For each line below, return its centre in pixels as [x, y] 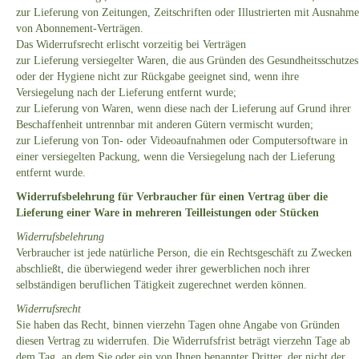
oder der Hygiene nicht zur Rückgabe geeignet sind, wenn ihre [157, 77]
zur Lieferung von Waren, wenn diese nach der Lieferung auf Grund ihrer [184, 109]
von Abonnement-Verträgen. [80, 29]
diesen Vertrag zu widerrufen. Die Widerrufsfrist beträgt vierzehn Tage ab [183, 341]
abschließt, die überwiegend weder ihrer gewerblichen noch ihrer [163, 269]
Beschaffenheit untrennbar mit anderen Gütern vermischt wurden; [165, 125]
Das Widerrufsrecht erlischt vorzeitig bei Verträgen [131, 45]
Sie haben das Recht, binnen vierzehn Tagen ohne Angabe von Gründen [178, 325]
